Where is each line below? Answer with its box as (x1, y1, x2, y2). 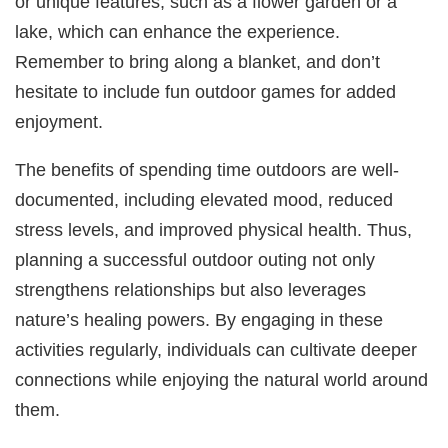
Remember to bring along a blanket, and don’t (15, 50, 381, 72)
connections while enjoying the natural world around (15, 368, 429, 390)
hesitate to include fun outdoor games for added (15, 80, 397, 102)
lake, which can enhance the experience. (15, 20, 341, 42)
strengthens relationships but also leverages (15, 278, 367, 300)
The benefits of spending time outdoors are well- (15, 158, 400, 180)
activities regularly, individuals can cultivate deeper (15, 338, 418, 360)
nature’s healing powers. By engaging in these (15, 308, 384, 330)
